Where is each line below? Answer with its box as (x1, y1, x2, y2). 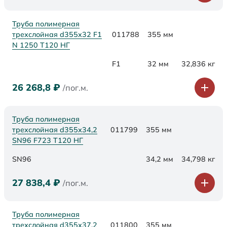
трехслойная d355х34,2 (12, 125, 97, 135)
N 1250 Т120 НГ (12, 41, 70, 50)
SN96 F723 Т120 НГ (12, 136, 83, 145)
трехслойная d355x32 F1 (12, 30, 102, 40)
